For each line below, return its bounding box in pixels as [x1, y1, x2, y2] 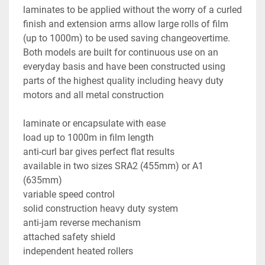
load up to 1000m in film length [23, 131, 154, 143]
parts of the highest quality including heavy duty [23, 75, 224, 86]
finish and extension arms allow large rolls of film [23, 18, 228, 30]
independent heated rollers [23, 245, 133, 257]
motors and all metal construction [23, 89, 164, 101]
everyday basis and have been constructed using [23, 60, 225, 72]
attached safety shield [23, 231, 115, 243]
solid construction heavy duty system [23, 202, 178, 214]
